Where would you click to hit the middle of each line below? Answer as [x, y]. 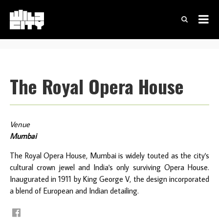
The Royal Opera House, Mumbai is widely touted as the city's [109, 155]
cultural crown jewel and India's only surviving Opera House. [109, 167]
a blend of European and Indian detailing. [74, 190]
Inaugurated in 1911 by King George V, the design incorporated [109, 179]
